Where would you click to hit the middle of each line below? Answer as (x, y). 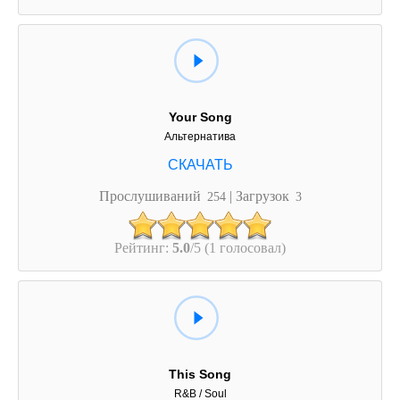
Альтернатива (200, 137)
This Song (200, 374)
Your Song (200, 117)
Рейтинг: (143, 248)
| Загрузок (261, 196)
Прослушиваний (151, 196)
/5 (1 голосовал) (238, 248)
